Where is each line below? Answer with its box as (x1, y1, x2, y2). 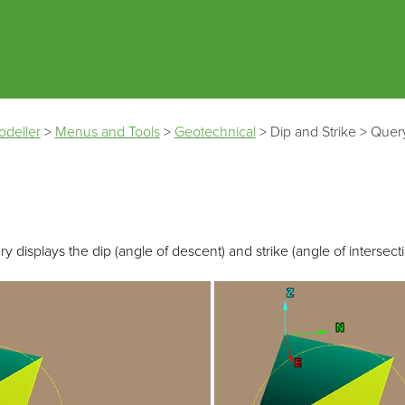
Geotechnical (174, 122, 256, 141)
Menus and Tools (54, 122, 160, 141)
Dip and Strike (269, 122, 356, 141)
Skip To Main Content (134, 18, 271, 33)
